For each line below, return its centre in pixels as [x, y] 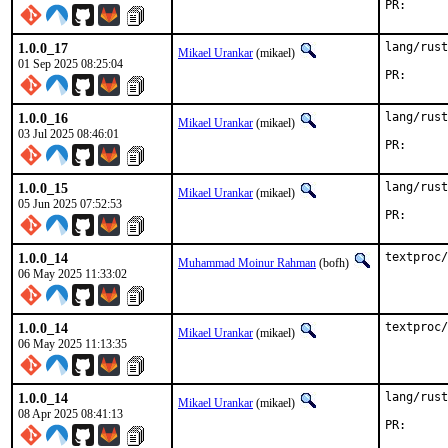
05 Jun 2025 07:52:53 [70, 204]
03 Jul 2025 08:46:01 [68, 134]
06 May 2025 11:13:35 [72, 344]
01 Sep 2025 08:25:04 [70, 64]
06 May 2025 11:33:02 [72, 274]
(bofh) [334, 263]
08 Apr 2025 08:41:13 [70, 414]
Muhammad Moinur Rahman [247, 263]
